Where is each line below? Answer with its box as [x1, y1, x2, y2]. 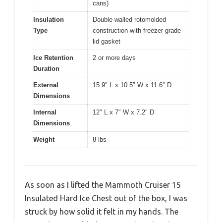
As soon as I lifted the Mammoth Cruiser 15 [25, 180, 181, 189]
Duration [33, 65, 59, 73]
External [33, 81, 58, 89]
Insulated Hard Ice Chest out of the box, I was [25, 193, 187, 203]
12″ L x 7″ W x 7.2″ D [93, 109, 154, 116]
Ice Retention [33, 54, 73, 62]
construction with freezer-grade [93, 27, 181, 35]
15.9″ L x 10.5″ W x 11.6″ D [93, 81, 171, 89]
